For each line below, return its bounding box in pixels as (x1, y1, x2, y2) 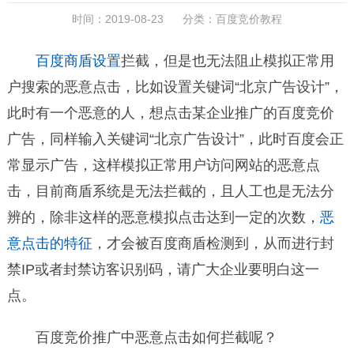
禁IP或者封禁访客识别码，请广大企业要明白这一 (6, 262, 319, 278)
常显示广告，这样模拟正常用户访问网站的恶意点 (6, 157, 320, 174)
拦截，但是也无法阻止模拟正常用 (120, 53, 334, 70)
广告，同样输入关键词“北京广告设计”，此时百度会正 (6, 131, 344, 148)
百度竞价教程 (215, 13, 282, 26)
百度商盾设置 (35, 53, 121, 70)
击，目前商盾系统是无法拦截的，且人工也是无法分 (6, 183, 334, 200)
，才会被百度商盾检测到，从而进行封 (92, 235, 334, 252)
